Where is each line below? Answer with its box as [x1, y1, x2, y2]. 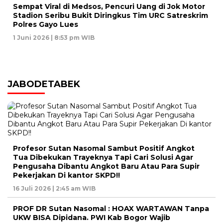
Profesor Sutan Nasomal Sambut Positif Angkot [13, 144, 195, 153]
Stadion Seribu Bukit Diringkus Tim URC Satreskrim [13, 11, 208, 20]
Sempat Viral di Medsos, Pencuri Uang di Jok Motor [13, 2, 205, 11]
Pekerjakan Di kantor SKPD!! [13, 171, 120, 180]
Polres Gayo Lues [13, 20, 78, 29]
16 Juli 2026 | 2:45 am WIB [13, 185, 96, 193]
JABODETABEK [7, 79, 80, 90]
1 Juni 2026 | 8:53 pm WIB [13, 34, 95, 42]
